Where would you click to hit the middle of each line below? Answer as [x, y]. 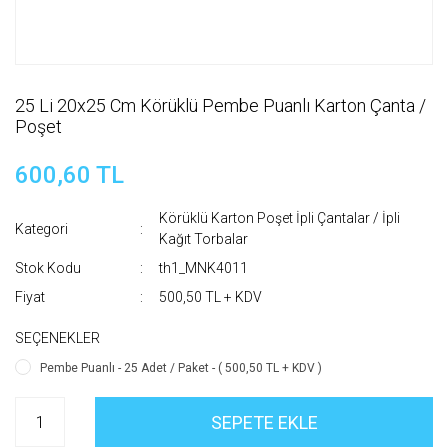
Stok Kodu [48, 268]
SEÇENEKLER [57, 338]
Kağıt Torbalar [204, 239]
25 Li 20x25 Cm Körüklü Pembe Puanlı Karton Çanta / [220, 105]
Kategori [41, 228]
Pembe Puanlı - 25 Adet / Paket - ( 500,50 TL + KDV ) [181, 368]
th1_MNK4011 [204, 268]
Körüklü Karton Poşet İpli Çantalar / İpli [280, 218]
